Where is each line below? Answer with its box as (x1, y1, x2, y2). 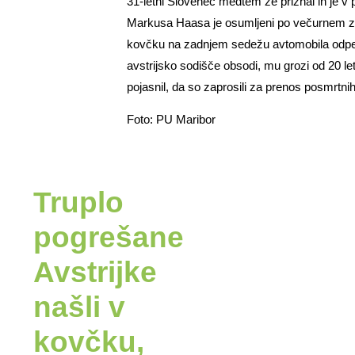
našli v (33, 290, 125, 323)
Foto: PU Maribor (127, 113, 216, 127)
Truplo (33, 185, 124, 219)
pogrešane (33, 220, 184, 254)
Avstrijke (33, 255, 157, 288)
